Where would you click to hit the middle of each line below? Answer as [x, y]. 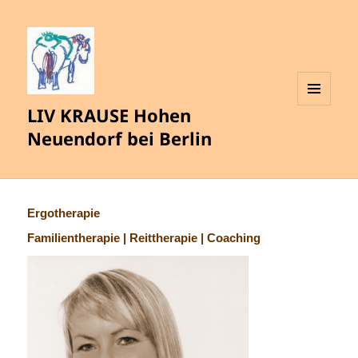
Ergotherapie [64, 213]
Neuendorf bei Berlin [120, 139]
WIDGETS [320, 139]
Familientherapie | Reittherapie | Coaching [144, 238]
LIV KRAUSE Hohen [109, 115]
